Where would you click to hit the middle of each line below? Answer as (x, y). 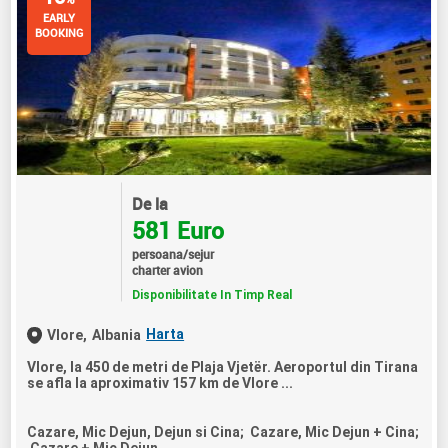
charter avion (167, 269)
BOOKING (59, 33)
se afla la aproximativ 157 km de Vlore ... (160, 383)
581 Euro (177, 230)
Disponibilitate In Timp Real (211, 294)
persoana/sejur (172, 253)
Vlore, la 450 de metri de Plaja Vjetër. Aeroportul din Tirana (223, 367)
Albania (117, 335)
